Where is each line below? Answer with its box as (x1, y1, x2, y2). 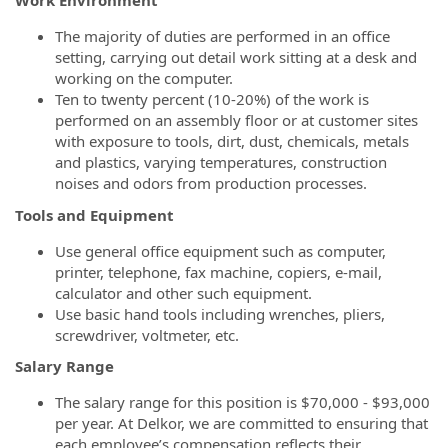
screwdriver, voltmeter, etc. (55, 324, 239, 345)
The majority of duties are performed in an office (55, 26, 390, 46)
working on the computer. (55, 68, 233, 88)
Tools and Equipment (15, 204, 174, 225)
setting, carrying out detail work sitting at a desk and (55, 47, 417, 67)
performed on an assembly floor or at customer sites (55, 110, 418, 130)
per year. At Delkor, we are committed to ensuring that (55, 413, 428, 433)
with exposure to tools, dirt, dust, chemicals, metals (55, 131, 409, 151)
